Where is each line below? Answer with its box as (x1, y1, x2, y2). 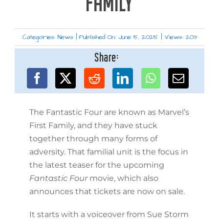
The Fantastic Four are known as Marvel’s (29, 107, 189, 117)
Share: (94, 52, 119, 64)
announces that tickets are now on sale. (29, 186, 185, 196)
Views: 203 (164, 32, 197, 42)
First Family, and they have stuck (29, 120, 157, 130)
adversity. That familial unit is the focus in (29, 147, 188, 156)
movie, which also (89, 173, 158, 183)
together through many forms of (29, 133, 157, 143)
